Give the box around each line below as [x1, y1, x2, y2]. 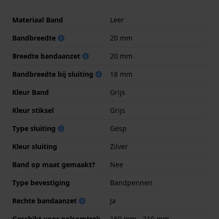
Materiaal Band [12, 15, 63, 25]
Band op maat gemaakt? [12, 160, 95, 170]
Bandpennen [110, 178, 153, 188]
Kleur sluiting [12, 142, 57, 152]
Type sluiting [12, 124, 58, 133]
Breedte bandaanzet [12, 51, 82, 61]
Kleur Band [12, 88, 49, 97]
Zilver [110, 142, 128, 152]
